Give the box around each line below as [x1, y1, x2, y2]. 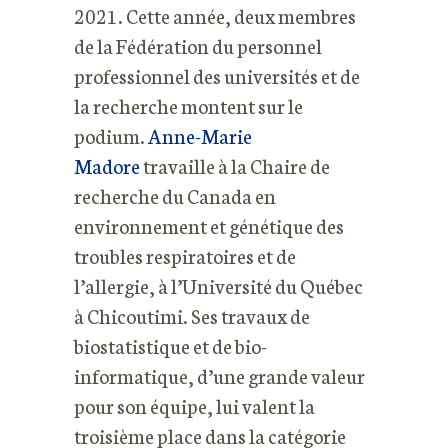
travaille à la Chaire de [140, 151, 330, 179]
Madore [74, 151, 140, 179]
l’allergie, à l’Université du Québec [74, 271, 363, 299]
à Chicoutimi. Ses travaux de [74, 301, 310, 329]
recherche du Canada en [74, 181, 276, 209]
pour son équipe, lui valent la [74, 391, 315, 419]
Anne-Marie [148, 121, 252, 149]
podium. [74, 121, 148, 149]
